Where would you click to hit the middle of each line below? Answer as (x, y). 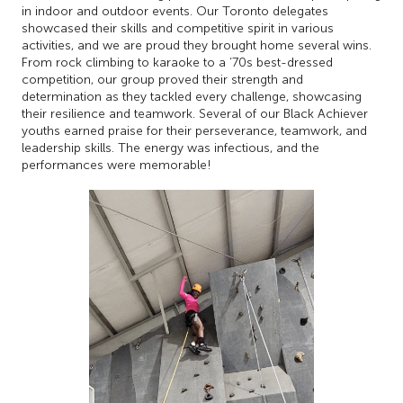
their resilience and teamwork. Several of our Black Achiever (195, 113)
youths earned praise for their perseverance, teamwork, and (194, 130)
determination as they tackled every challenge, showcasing (192, 96)
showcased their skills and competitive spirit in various (178, 28)
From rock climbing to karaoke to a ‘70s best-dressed (177, 62)
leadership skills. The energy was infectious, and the (170, 148)
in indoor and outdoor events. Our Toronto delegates (175, 11)
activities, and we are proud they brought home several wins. (197, 45)
